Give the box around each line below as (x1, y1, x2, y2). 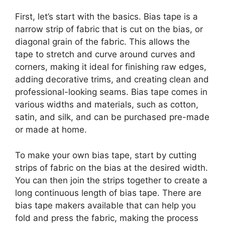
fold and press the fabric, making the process (15, 212, 198, 223)
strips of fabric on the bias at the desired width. (15, 162, 208, 173)
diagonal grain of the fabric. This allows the (15, 37, 190, 47)
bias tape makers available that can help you (15, 200, 196, 210)
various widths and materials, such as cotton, (15, 99, 198, 110)
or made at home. (15, 125, 87, 135)
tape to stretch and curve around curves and (15, 49, 195, 60)
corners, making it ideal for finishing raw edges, (15, 62, 206, 72)
